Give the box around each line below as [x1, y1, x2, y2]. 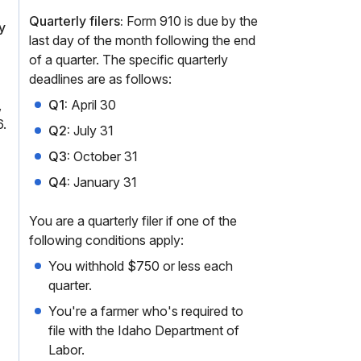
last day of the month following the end [29, 32, 255, 48]
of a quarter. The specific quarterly [29, 52, 228, 68]
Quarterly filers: [29, 13, 123, 29]
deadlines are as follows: [29, 71, 172, 87]
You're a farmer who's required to [48, 303, 243, 319]
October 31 [70, 148, 138, 164]
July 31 [70, 122, 114, 139]
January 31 [70, 174, 137, 190]
